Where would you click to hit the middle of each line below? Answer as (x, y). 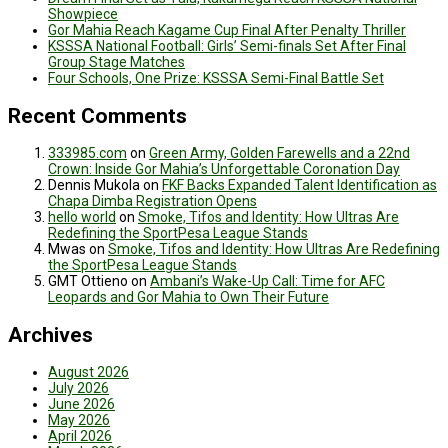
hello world (82, 217)
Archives (50, 334)
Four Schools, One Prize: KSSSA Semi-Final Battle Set (216, 78)
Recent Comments (97, 115)
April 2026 (80, 436)
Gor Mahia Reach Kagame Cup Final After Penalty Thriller (227, 30)
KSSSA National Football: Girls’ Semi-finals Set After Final (227, 46)
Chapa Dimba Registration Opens (152, 201)
